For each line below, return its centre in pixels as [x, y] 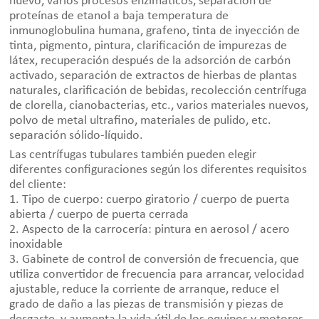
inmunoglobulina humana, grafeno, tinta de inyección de [155, 31]
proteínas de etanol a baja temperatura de [119, 16]
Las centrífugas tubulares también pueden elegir [133, 155]
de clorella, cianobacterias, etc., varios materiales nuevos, [159, 106]
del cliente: [38, 185]
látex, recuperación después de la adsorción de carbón [150, 61]
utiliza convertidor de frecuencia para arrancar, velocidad [157, 275]
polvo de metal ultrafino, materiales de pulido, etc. [141, 121]
